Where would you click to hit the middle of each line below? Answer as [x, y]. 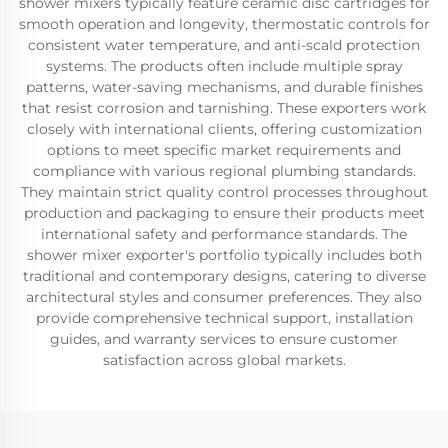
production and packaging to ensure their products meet [224, 213]
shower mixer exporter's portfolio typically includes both [224, 255]
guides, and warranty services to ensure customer [224, 339]
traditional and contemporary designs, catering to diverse [224, 276]
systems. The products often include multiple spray [224, 66]
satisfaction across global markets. [224, 360]
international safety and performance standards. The [224, 234]
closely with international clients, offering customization [224, 129]
